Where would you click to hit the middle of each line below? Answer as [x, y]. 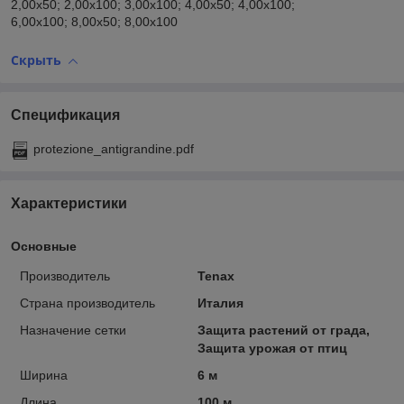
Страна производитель [87, 303]
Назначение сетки [73, 330]
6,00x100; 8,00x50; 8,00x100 [94, 22]
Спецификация [65, 115]
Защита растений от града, [283, 330]
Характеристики [69, 203]
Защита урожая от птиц [272, 348]
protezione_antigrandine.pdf [114, 148]
